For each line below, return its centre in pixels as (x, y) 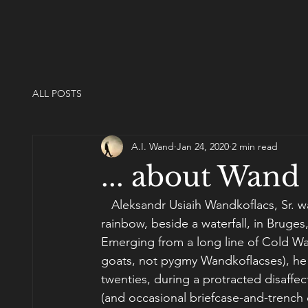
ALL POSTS (57, 93)
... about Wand (200, 177)
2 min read (255, 146)
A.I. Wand (153, 146)
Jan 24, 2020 (203, 146)
